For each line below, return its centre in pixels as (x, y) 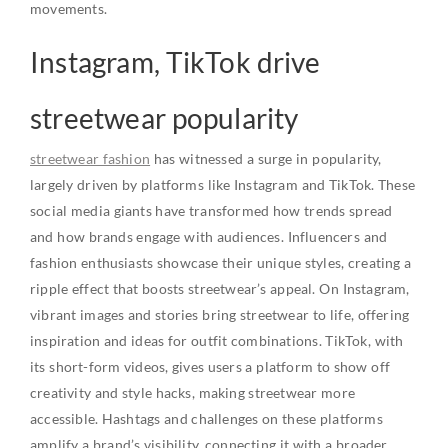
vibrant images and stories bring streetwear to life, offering (220, 314)
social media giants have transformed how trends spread (211, 210)
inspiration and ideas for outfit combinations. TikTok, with (217, 340)
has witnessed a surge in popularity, (266, 158)
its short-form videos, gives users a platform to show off (210, 366)
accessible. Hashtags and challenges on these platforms (206, 418)
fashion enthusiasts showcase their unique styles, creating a (221, 262)
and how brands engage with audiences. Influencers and (209, 236)
